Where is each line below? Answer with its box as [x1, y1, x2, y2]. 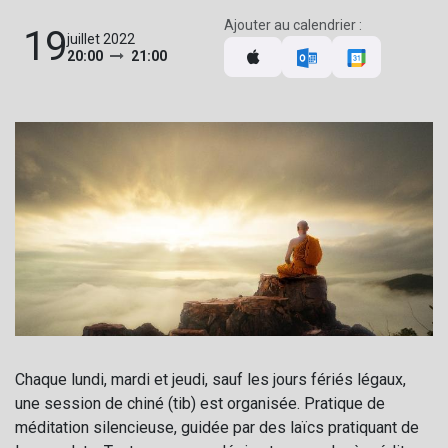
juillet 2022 [67, 30, 135, 47]
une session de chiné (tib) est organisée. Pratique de [15, 393, 385, 413]
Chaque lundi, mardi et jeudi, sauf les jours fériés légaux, [15, 369, 406, 389]
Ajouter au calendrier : [224, 17, 362, 33]
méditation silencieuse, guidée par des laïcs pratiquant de [15, 417, 419, 437]
